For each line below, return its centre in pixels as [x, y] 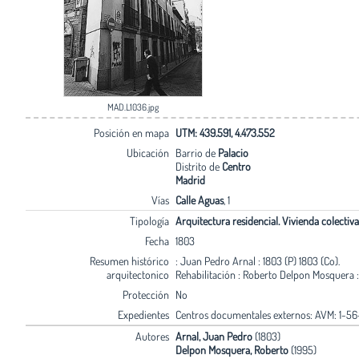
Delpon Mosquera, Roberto [232, 349]
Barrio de [196, 152]
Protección [145, 294]
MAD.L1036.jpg [133, 107]
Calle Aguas [199, 200]
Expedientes [143, 314]
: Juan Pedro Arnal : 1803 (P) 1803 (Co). [257, 260]
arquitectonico [137, 274]
